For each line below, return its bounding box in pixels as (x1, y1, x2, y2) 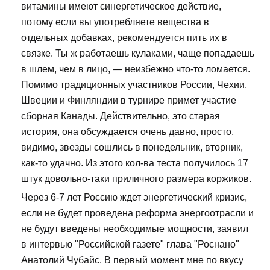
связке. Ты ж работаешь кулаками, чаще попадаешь (21, 48, 254, 59)
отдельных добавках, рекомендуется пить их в (21, 33, 227, 43)
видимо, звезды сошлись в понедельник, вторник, (21, 142, 243, 153)
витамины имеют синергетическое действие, (21, 1, 221, 12)
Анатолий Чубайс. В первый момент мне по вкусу (21, 255, 243, 266)
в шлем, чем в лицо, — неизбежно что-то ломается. (21, 64, 250, 75)
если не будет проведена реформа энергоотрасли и (21, 208, 254, 219)
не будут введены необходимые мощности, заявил (21, 224, 248, 234)
